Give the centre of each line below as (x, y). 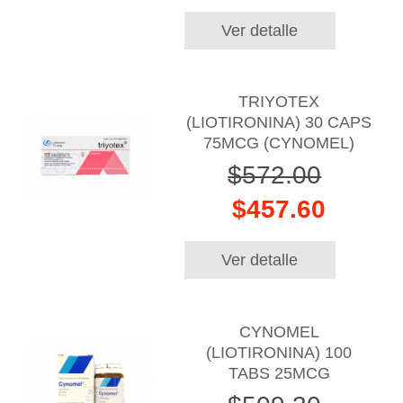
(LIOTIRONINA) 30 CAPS (279, 123)
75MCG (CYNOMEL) (279, 143)
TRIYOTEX (279, 102)
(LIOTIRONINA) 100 (279, 352)
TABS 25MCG (279, 373)
